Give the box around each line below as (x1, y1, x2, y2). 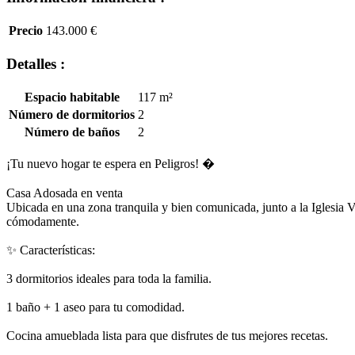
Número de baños (24, 124, 120, 139)
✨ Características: (6, 242, 95, 257)
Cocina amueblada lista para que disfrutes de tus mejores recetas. (6, 328, 328, 342)
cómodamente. (6, 214, 79, 228)
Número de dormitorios (9, 107, 135, 121)
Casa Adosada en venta (6, 185, 123, 200)
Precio (9, 24, 43, 38)
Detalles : (6, 55, 65, 72)
